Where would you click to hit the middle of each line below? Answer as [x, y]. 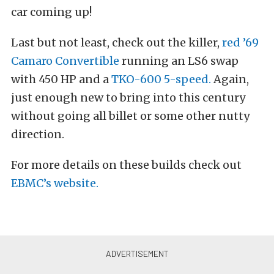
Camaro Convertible [65, 61]
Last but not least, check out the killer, [115, 43]
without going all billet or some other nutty [130, 116]
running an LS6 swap [179, 61]
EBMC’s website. [55, 183]
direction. [38, 134]
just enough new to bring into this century [128, 98]
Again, [231, 79]
